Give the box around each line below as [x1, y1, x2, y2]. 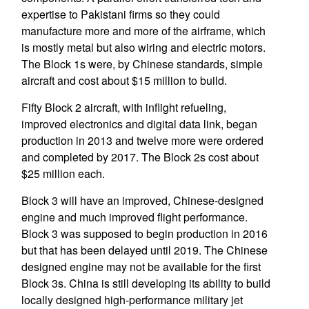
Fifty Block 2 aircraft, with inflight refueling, [21, 99, 226, 115]
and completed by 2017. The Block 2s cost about [21, 149, 259, 165]
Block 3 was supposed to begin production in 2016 [21, 226, 268, 241]
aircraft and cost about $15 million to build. [21, 72, 227, 88]
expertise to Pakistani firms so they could [21, 6, 220, 22]
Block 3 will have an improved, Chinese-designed [21, 192, 263, 208]
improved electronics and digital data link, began [21, 116, 257, 132]
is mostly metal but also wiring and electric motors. [21, 39, 266, 55]
